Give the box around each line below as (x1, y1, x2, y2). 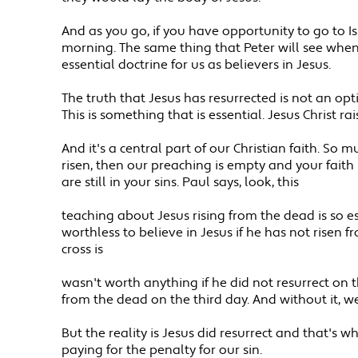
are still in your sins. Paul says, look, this (62, 174, 300, 192)
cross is (62, 241, 104, 259)
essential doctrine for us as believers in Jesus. (62, 57, 332, 74)
